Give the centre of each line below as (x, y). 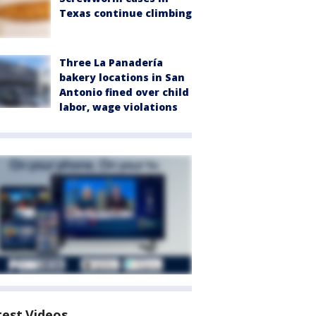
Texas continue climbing (126, 13)
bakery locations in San (122, 77)
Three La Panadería (111, 62)
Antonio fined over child (124, 92)
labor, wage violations (119, 107)
